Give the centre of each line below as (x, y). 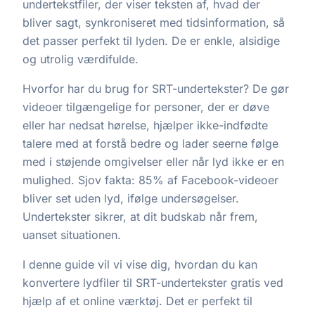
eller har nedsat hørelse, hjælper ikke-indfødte (145, 125)
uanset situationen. (72, 235)
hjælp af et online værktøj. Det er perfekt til (137, 301)
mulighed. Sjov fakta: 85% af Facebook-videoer (150, 180)
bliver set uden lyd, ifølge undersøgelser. (131, 198)
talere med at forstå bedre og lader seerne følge (150, 143)
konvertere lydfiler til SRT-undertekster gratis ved (153, 283)
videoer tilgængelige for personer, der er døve (146, 107)
